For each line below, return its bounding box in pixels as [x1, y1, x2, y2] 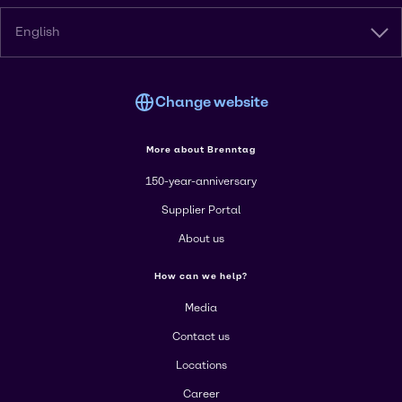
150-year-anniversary [145, 175, 257, 188]
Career [182, 388, 220, 400]
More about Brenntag [146, 144, 256, 155]
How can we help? [154, 270, 248, 282]
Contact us [172, 330, 230, 343]
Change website [155, 93, 268, 110]
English [15, 24, 60, 39]
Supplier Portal [162, 204, 240, 216]
